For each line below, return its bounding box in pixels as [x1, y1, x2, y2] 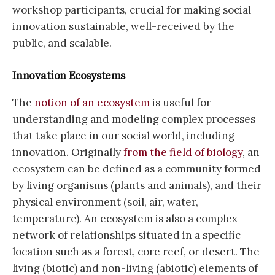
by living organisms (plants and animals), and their [12, 178, 261, 192]
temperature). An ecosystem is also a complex [12, 211, 238, 225]
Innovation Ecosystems [12, 68, 126, 83]
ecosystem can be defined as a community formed [12, 161, 261, 176]
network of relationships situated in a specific [12, 228, 241, 242]
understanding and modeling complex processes [12, 112, 255, 126]
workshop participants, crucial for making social [12, 2, 251, 17]
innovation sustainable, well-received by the [12, 19, 234, 33]
